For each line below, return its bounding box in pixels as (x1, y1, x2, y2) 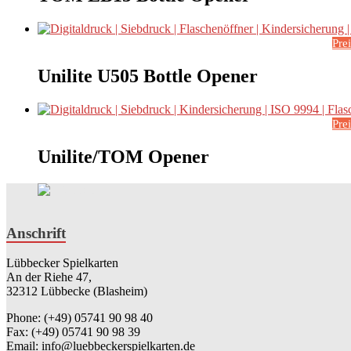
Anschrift (6, 224, 66, 241)
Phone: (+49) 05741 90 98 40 (6, 311, 153, 325)
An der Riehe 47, (6, 270, 92, 284)
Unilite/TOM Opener (38, 146, 209, 167)
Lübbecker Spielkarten (6, 256, 118, 270)
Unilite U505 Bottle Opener (38, 66, 258, 87)
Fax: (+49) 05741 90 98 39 (6, 325, 140, 339)
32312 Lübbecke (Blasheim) (6, 284, 147, 299)
